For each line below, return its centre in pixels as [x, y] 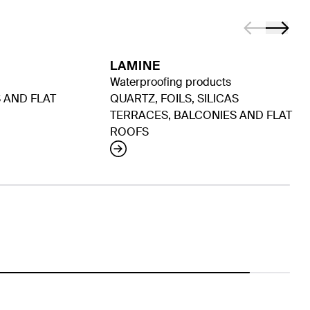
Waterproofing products [171, 82]
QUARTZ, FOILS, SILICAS [174, 99]
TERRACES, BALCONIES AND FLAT [201, 116]
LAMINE [135, 66]
